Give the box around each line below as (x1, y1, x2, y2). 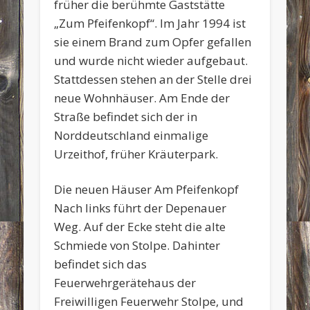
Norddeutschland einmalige (54, 127, 209, 143)
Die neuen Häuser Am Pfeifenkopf (54, 181, 239, 197)
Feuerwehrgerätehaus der (54, 274, 197, 291)
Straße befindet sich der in (54, 108, 198, 125)
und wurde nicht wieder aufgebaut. (54, 52, 248, 69)
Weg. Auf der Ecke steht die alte (54, 218, 226, 235)
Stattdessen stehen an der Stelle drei (54, 71, 253, 87)
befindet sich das (54, 255, 147, 272)
